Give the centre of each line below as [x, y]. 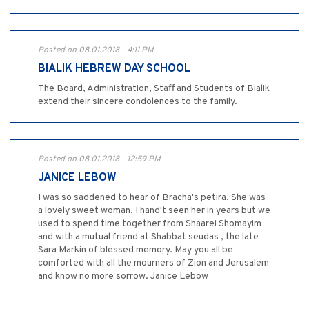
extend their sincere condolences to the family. [138, 101]
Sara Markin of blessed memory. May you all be [136, 250]
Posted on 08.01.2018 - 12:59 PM [99, 159]
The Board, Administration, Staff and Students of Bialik [154, 88]
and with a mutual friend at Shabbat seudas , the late [148, 237]
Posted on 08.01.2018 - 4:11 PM [96, 50]
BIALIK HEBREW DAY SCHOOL [114, 69]
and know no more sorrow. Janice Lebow [123, 276]
